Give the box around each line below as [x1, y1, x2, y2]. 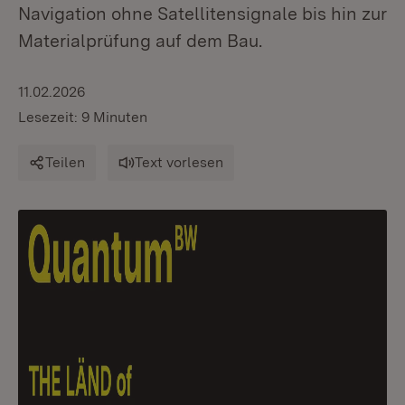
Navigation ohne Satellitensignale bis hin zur [18, 3, 387, 24]
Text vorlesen [135, 154, 223, 171]
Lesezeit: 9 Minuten [18, 108, 147, 126]
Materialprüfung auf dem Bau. [18, 30, 262, 52]
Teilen [45, 154, 85, 171]
